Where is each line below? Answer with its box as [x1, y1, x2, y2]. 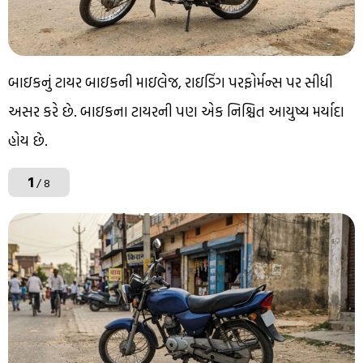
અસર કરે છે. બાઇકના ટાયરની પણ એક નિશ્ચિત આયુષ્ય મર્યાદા [8, 100, 344, 122]
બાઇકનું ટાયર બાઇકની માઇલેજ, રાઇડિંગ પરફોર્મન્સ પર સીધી [8, 70, 333, 93]
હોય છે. [8, 129, 48, 152]
